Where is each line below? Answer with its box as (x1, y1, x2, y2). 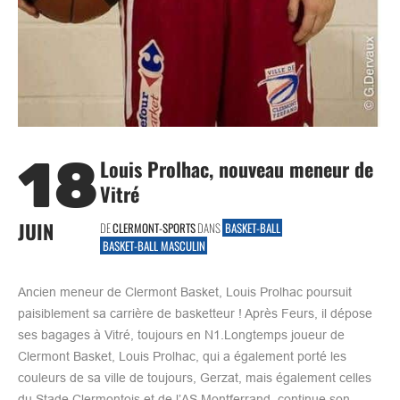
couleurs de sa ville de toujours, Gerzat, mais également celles (18, 370, 371, 385)
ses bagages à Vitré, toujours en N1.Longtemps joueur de (18, 327, 345, 342)
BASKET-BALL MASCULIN (102, 236, 205, 254)
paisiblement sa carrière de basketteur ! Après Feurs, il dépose (18, 305, 372, 321)
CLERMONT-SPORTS (112, 218, 196, 237)
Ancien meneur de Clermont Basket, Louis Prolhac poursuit (18, 284, 352, 299)
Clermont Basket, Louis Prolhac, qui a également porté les (18, 348, 346, 363)
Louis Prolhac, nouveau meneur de (100, 154, 373, 183)
